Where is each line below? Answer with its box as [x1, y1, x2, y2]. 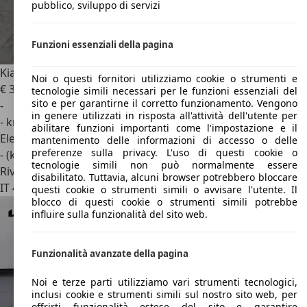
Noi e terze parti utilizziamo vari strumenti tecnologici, [32, 275, 297, 288]
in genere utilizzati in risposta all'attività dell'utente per [32, 109, 297, 123]
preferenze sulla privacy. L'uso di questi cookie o [32, 146, 297, 160]
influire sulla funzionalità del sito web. [32, 208, 208, 221]
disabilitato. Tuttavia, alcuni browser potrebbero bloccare [32, 171, 297, 184]
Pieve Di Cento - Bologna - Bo [43, 180, 193, 195]
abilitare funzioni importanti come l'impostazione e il [32, 121, 297, 135]
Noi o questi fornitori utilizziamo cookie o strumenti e [32, 72, 297, 86]
